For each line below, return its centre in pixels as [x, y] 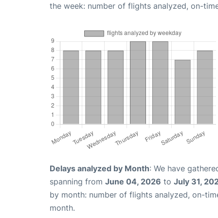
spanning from [77, 182]
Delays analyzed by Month [100, 169]
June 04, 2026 [133, 182]
